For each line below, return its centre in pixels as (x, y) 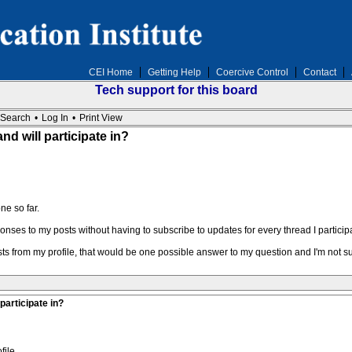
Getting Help (174, 72)
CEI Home (110, 72)
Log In (55, 118)
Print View (101, 118)
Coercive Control (252, 72)
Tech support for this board (176, 90)
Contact (319, 72)
